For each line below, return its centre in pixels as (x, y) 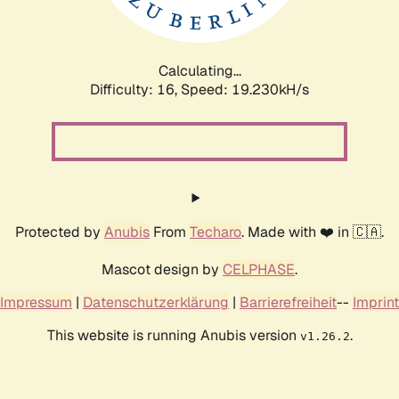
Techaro (216, 232)
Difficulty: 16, (135, 89)
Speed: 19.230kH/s (245, 89)
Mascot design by (162, 269)
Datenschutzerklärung (156, 302)
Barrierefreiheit (288, 302)
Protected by (60, 232)
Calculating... (199, 70)
